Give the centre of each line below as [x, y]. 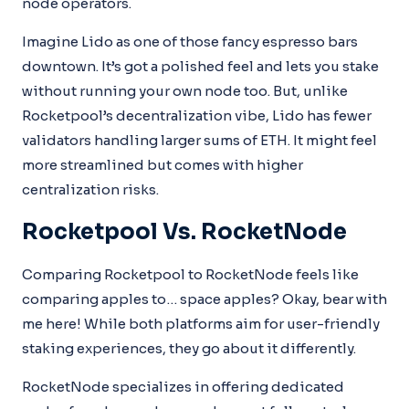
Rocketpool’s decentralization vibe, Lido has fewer [197, 115]
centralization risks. [90, 189]
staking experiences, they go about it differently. [189, 348]
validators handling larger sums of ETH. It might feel [199, 140]
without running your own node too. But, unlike [185, 91]
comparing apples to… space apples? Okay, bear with [204, 299]
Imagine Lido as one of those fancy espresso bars [190, 42]
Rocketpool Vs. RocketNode [184, 232]
